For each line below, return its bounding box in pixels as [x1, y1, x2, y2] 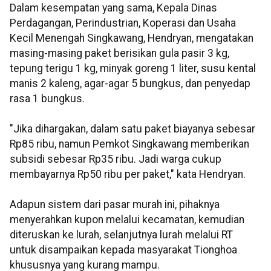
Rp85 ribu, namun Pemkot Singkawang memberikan [10, 138, 249, 151]
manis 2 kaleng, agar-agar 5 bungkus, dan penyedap [10, 77, 250, 90]
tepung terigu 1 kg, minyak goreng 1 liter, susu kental [10, 62, 256, 75]
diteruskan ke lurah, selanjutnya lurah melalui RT [10, 229, 233, 241]
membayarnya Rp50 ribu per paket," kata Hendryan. [10, 168, 246, 181]
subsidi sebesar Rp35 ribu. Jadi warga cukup [10, 153, 221, 166]
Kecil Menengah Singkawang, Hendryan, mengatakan [10, 32, 253, 45]
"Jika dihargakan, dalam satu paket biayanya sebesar [10, 123, 255, 135]
